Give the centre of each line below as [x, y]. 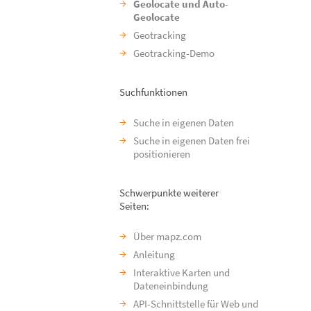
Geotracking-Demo [174, 53]
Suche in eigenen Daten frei [192, 141]
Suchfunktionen [153, 92]
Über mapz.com [167, 236]
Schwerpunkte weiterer [169, 193]
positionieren [162, 154]
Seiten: [134, 206]
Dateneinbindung [171, 286]
